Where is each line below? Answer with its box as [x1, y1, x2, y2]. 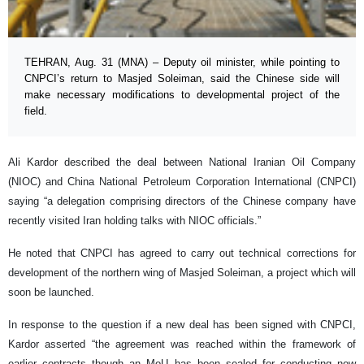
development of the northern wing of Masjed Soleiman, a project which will [8, 266, 356, 279]
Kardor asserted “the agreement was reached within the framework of [8, 337, 356, 350]
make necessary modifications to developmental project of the [24, 88, 340, 101]
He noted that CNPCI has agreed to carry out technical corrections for [8, 246, 356, 259]
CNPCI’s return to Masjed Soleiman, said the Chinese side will [24, 71, 340, 84]
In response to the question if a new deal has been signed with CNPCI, [8, 318, 356, 331]
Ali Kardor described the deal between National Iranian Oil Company [8, 155, 356, 168]
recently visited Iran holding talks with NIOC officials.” [8, 214, 261, 227]
